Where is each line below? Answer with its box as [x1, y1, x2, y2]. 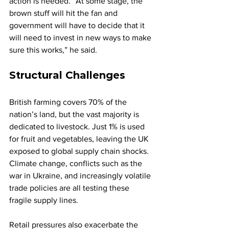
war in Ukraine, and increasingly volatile [9, 171, 153, 180]
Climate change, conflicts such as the [9, 159, 144, 168]
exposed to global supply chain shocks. [9, 147, 151, 156]
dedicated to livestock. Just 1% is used [9, 122, 147, 131]
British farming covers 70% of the [9, 98, 129, 107]
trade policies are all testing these [9, 184, 131, 193]
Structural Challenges [9, 69, 125, 82]
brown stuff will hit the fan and [9, 9, 120, 18]
